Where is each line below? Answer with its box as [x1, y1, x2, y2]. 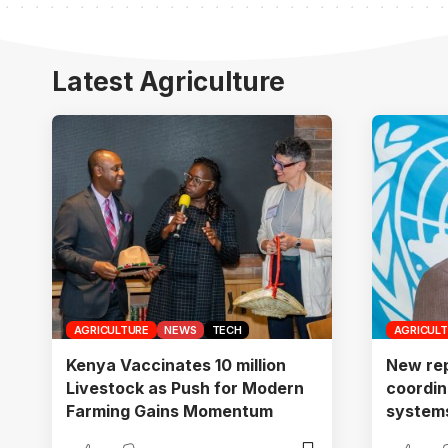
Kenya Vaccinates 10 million [66, 354, 286, 375]
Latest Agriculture [52, 65, 285, 97]
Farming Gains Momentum [66, 400, 273, 421]
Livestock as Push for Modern [66, 377, 304, 398]
